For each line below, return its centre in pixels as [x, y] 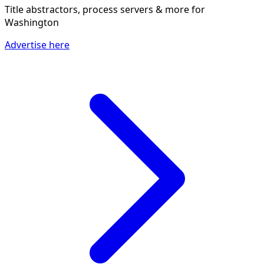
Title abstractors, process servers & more [97, 10]
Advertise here [37, 45]
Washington [32, 23]
